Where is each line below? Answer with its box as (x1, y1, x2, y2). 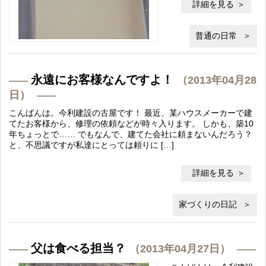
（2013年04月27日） (129, 243, 230, 255)
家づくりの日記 (179, 199, 237, 209)
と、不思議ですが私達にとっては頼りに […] (9, 140, 174, 150)
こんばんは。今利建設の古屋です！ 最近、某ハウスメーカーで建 (9, 108, 252, 118)
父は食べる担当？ (31, 242, 126, 255)
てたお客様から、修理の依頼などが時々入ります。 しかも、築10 (9, 119, 254, 128)
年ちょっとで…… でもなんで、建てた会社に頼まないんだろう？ (9, 129, 252, 139)
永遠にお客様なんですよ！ (31, 73, 173, 86)
